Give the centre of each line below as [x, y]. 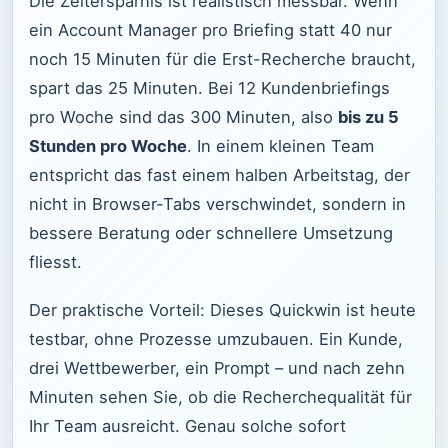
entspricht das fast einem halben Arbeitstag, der [219, 174]
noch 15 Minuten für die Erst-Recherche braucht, [222, 58]
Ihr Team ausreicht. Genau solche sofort [187, 426]
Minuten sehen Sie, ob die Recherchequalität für [220, 397]
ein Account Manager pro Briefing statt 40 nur [210, 29]
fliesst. [55, 261]
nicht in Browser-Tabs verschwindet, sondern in [217, 203]
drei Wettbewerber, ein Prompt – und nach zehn [217, 368]
